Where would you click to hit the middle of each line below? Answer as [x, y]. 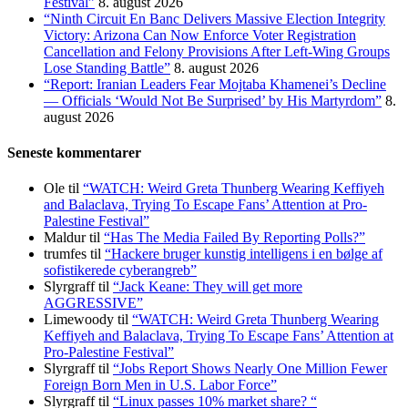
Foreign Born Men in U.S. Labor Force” [160, 385]
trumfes [65, 254]
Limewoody [79, 320]
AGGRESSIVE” [93, 303]
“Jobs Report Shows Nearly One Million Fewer [250, 369]
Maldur [65, 238]
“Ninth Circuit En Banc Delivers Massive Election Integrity [214, 18]
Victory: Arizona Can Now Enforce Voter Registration [200, 35]
